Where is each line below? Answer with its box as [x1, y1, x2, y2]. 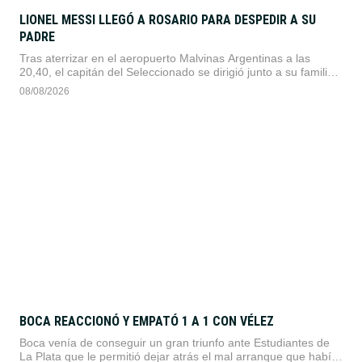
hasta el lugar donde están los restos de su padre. [19, 78, 276, 92]
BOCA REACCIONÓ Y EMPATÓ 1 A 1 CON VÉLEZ [19, 313, 274, 329]
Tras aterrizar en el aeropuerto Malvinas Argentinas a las [19, 51, 310, 65]
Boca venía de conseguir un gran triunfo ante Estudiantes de [19, 335, 330, 349]
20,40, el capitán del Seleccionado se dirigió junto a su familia [19, 65, 334, 78]
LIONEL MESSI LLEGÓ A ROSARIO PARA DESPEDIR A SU [19, 11, 316, 27]
